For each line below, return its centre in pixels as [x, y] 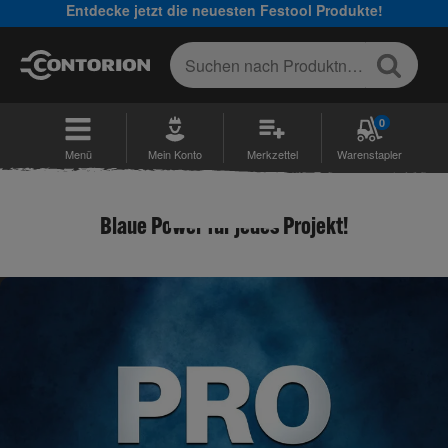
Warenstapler [370, 153]
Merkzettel [272, 153]
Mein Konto [175, 153]
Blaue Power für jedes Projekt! [224, 225]
